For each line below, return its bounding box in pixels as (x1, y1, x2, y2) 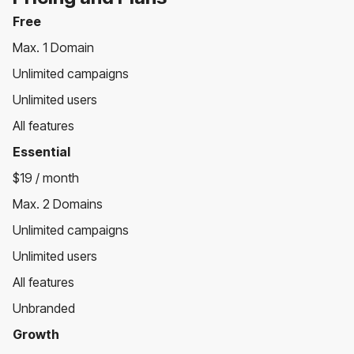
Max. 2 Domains (13, 195, 103, 212)
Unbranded (13, 299, 75, 316)
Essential (13, 143, 70, 160)
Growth (13, 326, 59, 342)
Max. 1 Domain (13, 39, 94, 55)
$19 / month (13, 169, 79, 186)
